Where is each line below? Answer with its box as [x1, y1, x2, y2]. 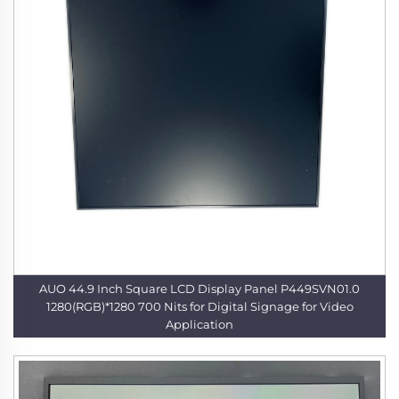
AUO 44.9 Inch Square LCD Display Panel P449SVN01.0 [39, 281, 244, 297]
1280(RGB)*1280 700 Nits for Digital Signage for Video [45, 299, 138, 314]
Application [166, 317, 233, 332]
